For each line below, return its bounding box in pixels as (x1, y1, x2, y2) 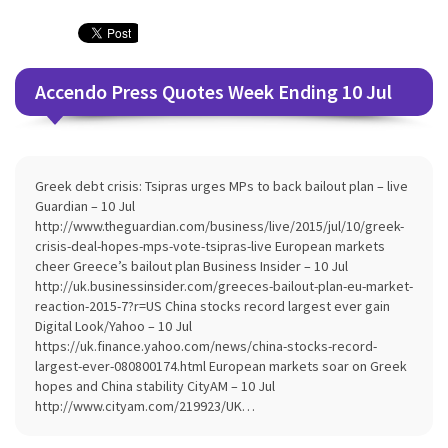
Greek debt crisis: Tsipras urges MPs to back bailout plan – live (35, 177, 408, 195)
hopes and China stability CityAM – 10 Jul (35, 377, 275, 395)
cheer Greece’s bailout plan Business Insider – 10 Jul (35, 257, 348, 275)
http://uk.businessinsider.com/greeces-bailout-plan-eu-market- (35, 277, 413, 295)
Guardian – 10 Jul (35, 197, 135, 215)
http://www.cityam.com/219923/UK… (35, 397, 255, 415)
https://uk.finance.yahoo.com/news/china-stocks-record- (35, 337, 377, 355)
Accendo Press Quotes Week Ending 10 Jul (35, 79, 392, 104)
